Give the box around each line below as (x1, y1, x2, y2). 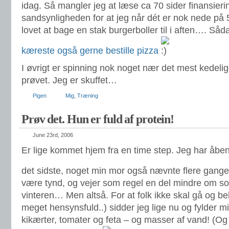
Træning (77, 93, 98, 99)
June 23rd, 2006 (33, 132, 73, 138)
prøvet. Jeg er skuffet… (21, 75, 117, 85)
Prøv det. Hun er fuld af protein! (21, 112, 174, 126)
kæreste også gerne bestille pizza (21, 45, 158, 56)
